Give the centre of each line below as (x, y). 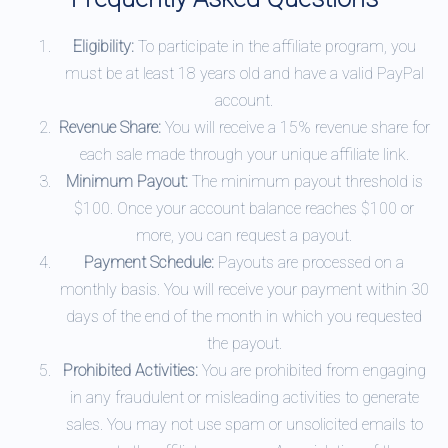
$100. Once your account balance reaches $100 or (244, 208)
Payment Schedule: (149, 262)
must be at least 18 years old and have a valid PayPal (244, 73)
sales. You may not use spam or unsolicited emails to (244, 424)
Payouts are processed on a (309, 262)
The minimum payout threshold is (305, 181)
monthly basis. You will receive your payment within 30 (244, 289)
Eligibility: (103, 46)
